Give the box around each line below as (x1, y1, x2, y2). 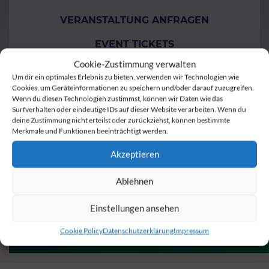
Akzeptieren (110, 148, 159, 160)
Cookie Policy (60, 226, 103, 235)
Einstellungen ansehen (90, 202, 179, 214)
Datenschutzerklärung (103, 226, 174, 235)
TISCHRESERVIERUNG (79, 62, 190, 74)
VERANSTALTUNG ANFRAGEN (60, 14, 209, 26)
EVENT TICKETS (95, 38, 174, 50)
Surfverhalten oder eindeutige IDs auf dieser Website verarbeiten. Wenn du (12, 104, 246, 113)
